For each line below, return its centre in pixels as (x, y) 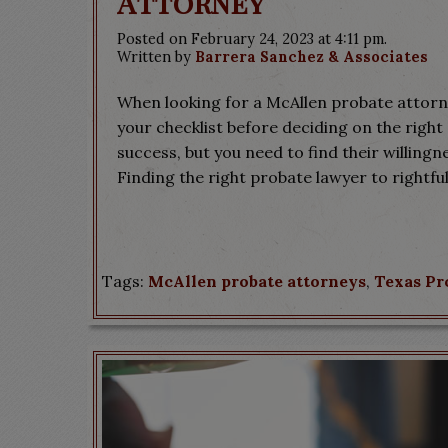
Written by (156, 57)
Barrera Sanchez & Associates (311, 57)
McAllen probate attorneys (257, 281)
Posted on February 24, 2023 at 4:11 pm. (252, 39)
